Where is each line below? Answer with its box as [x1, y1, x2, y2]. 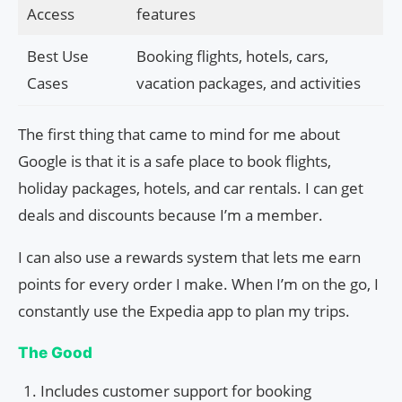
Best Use [26, 45, 89, 66]
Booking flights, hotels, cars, [135, 45, 328, 66]
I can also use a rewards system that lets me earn [18, 246, 361, 267]
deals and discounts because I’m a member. [18, 204, 323, 225]
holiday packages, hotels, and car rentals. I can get [18, 177, 363, 198]
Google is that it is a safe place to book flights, [18, 150, 331, 171]
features [135, 3, 196, 24]
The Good [18, 343, 92, 362]
